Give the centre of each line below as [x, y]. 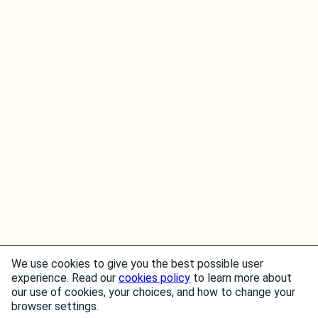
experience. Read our [65, 278]
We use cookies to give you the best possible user [137, 264]
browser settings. [55, 306]
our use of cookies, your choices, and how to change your [153, 292]
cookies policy [154, 278]
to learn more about [241, 278]
